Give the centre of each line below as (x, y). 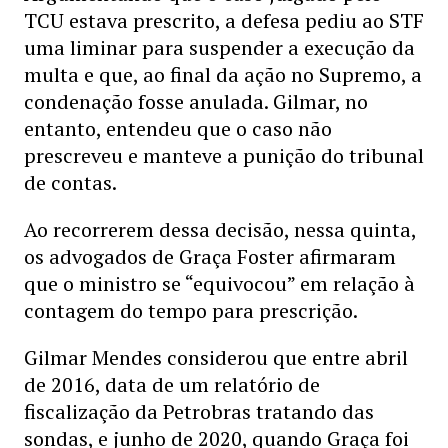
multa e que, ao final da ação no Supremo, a (223, 74)
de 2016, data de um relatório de (172, 384)
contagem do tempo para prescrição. (191, 310)
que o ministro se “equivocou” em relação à (219, 283)
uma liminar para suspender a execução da (219, 47)
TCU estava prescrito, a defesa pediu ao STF (224, 20)
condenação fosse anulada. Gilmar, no (196, 101)
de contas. (70, 182)
